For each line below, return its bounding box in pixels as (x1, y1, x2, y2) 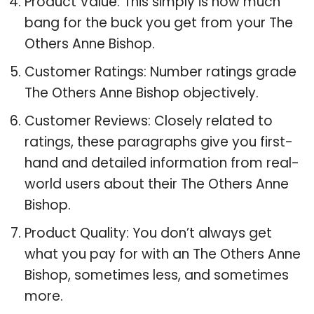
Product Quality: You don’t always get (25, 223, 272, 243)
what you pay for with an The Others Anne (25, 244, 301, 264)
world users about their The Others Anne (25, 174, 289, 193)
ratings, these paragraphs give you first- (25, 132, 293, 151)
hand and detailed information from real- (25, 153, 299, 172)
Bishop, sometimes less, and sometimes (25, 265, 289, 285)
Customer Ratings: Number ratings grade (25, 62, 296, 81)
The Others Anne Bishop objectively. (25, 83, 259, 102)
